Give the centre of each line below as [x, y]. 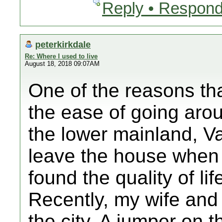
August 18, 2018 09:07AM [62, 64]
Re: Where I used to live [61, 56]
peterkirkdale [63, 44]
